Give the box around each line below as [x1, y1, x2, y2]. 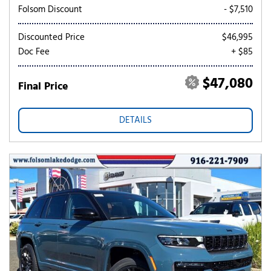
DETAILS [119, 113, 152, 128]
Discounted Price [18, 30, 85, 45]
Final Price [18, 78, 68, 96]
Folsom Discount [18, 2, 82, 17]
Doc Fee [18, 45, 50, 59]
